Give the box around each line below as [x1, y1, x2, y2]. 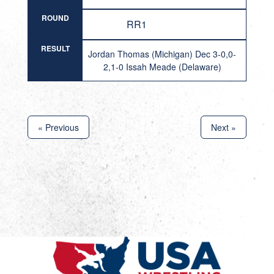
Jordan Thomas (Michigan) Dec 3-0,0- [88, 48, 237, 60]
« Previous [37, 121, 79, 133]
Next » [211, 121, 237, 133]
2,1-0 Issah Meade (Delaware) [103, 61, 221, 73]
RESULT [40, 43, 70, 54]
